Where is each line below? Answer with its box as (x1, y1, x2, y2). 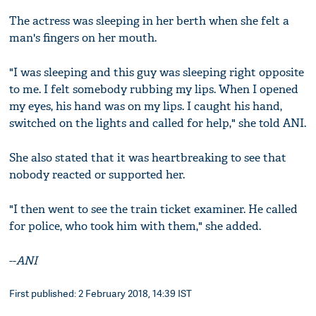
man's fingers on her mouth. (9, 30, 157, 46)
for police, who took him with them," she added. (9, 219, 262, 234)
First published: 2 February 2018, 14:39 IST (9, 286, 193, 300)
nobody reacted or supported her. (9, 167, 186, 183)
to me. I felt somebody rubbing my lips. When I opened (9, 82, 299, 97)
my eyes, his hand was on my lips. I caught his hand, (9, 99, 283, 114)
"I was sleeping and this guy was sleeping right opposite (9, 65, 305, 80)
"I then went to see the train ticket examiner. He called (9, 202, 298, 217)
